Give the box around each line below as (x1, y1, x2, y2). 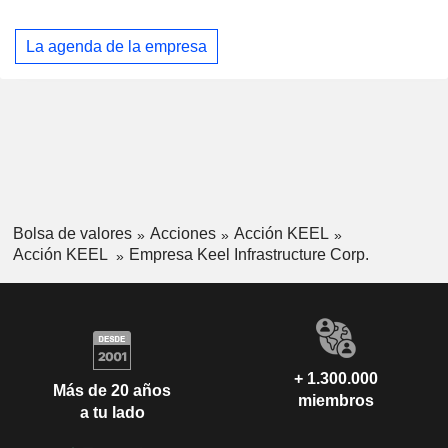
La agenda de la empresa (26, 37, 207, 55)
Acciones (149, 225, 216, 243)
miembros (298, 391, 374, 409)
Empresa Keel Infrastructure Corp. (128, 245, 369, 263)
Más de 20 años (53, 382, 171, 400)
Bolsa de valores (12, 225, 132, 243)
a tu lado (79, 404, 145, 422)
